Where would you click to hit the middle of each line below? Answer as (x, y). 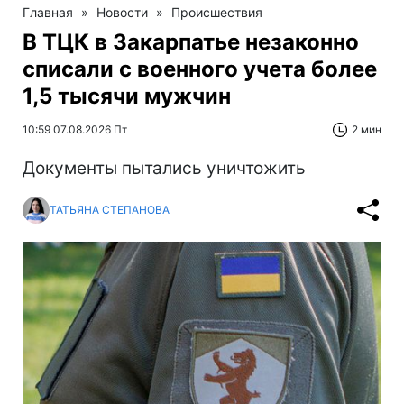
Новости (122, 12)
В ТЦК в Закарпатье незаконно (191, 41)
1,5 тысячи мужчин (127, 96)
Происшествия (217, 12)
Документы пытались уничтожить (164, 168)
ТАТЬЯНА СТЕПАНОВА (110, 210)
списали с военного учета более (200, 69)
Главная (48, 12)
